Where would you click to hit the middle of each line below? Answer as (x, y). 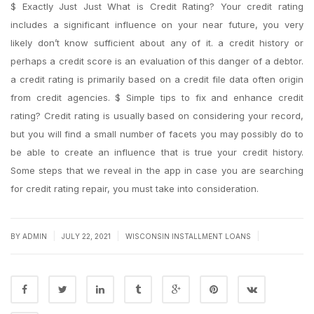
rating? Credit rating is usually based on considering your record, (157, 116)
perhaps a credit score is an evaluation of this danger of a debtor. (157, 61)
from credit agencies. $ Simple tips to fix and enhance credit (157, 97)
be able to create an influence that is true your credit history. (157, 152)
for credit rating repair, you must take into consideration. (135, 189)
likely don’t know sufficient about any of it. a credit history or (157, 43)
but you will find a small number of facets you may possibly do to (157, 134)
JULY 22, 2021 (87, 236)
